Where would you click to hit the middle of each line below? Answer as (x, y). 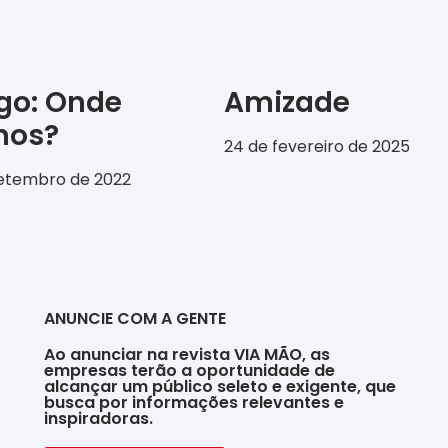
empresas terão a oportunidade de (189, 371)
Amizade (287, 103)
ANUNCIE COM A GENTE (134, 319)
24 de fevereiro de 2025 (317, 147)
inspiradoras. (98, 419)
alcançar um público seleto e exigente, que (219, 387)
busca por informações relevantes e (193, 403)
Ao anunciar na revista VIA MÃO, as (186, 355)
